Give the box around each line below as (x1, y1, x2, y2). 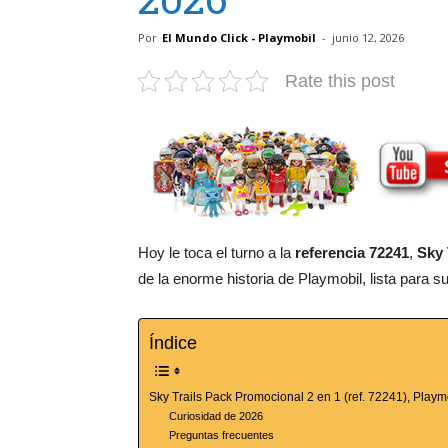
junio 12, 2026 (332, 30, 404, 45)
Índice (149, 332, 197, 353)
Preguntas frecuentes (169, 428, 275, 441)
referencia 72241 (295, 243, 409, 261)
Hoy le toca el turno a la (138, 243, 295, 261)
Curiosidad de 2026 (169, 409, 264, 422)
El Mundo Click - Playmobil (162, 30, 316, 45)
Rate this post (285, 71, 395, 91)
